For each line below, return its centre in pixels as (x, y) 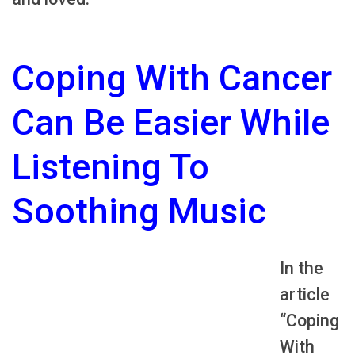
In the (301, 269)
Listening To (111, 167)
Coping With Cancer (172, 78)
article (304, 295)
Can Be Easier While (171, 123)
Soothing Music (139, 212)
